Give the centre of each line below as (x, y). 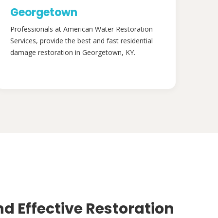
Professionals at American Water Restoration (82, 29)
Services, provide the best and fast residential (82, 41)
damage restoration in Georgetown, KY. (73, 52)
